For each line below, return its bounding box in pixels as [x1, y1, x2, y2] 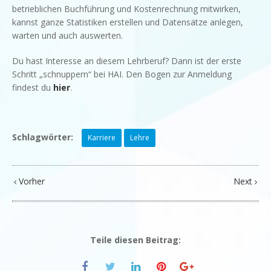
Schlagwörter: [12, 131, 73, 143]
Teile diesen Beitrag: [90, 233, 181, 246]
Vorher [16, 175, 45, 187]
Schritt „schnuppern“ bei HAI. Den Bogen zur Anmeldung [12, 68, 232, 80]
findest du [12, 81, 53, 93]
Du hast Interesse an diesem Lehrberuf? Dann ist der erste [12, 54, 241, 67]
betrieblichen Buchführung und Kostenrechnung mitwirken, [12, 2, 241, 15]
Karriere [88, 132, 116, 143]
